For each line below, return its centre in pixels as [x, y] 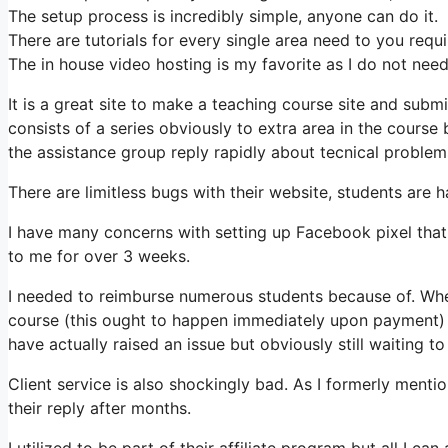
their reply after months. [99, 407]
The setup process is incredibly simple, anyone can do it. [223, 15]
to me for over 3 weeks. [99, 255]
